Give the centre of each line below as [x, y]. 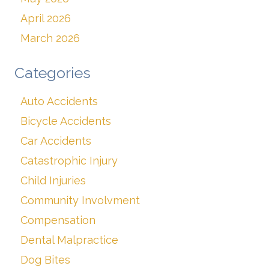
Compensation [58, 220]
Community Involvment [80, 201]
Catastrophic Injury [69, 161]
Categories [53, 73]
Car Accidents [56, 141]
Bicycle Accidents [66, 121]
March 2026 [50, 38]
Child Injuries [53, 181]
